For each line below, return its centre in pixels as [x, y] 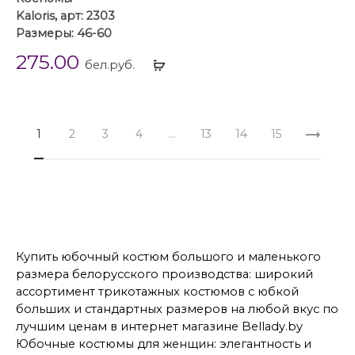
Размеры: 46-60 [64, 34]
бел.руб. [110, 65]
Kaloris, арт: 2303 [65, 16]
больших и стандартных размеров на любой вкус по [177, 309]
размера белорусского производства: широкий [164, 275]
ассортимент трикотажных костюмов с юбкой [157, 292]
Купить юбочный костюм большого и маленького [168, 257]
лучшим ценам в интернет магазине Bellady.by [159, 327]
